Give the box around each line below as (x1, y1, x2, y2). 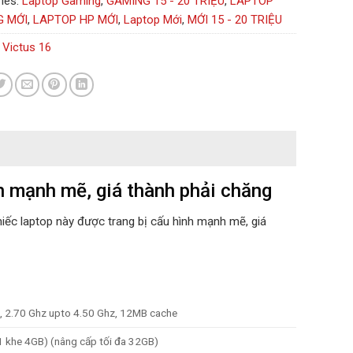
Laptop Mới (124, 13, 182, 27)
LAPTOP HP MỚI (33, 13, 118, 27)
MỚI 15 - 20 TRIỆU (188, 13, 282, 27)
